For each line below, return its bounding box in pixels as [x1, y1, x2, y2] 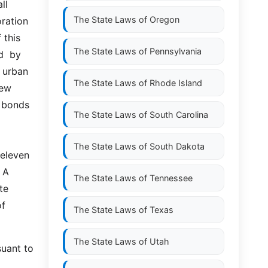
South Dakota [150, 141, 205, 151]
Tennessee [150, 173, 193, 183]
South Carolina [150, 109, 208, 120]
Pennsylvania [150, 46, 202, 56]
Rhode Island [150, 78, 202, 88]
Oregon [150, 14, 179, 25]
